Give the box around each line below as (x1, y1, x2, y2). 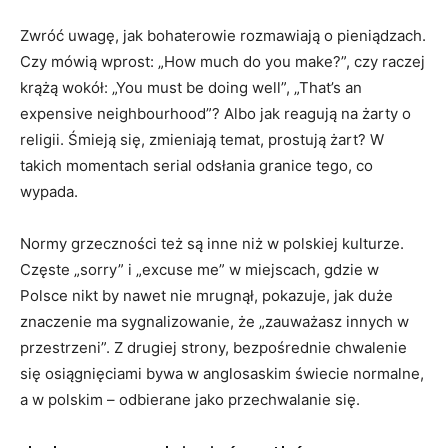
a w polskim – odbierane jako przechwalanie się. (20, 389, 360, 409)
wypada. (20, 181, 78, 201)
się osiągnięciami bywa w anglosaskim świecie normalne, (20, 363, 424, 383)
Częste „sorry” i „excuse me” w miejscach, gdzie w (20, 259, 379, 279)
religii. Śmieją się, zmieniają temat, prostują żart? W (20, 129, 384, 149)
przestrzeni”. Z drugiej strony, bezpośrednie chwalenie (20, 337, 407, 357)
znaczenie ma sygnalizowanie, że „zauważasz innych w (20, 311, 409, 331)
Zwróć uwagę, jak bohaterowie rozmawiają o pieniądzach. (20, 25, 426, 45)
